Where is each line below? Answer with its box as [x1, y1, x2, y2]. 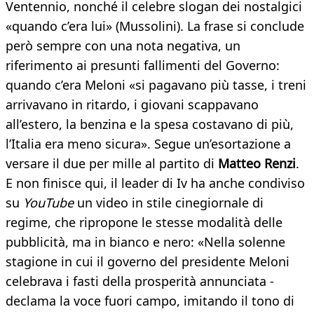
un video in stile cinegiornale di [74, 194, 264, 212]
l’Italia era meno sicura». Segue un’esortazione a [6, 135, 291, 153]
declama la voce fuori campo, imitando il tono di [6, 292, 294, 310]
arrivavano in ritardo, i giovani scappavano [6, 96, 259, 114]
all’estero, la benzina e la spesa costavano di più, [6, 116, 294, 133]
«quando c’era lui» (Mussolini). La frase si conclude [6, 18, 304, 35]
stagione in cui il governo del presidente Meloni [6, 253, 289, 271]
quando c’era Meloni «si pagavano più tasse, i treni [6, 76, 306, 94]
